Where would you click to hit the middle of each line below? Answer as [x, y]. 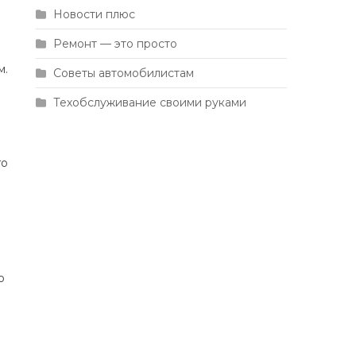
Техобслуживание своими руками [150, 103]
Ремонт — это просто [116, 44]
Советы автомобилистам [124, 73]
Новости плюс [95, 14]
